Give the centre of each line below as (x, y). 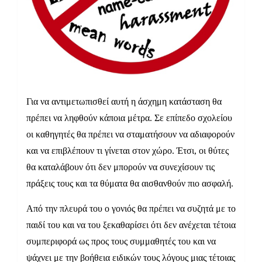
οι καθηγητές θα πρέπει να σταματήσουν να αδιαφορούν (130, 135)
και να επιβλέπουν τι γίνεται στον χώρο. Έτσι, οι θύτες (127, 151)
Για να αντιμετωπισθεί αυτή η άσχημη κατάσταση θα (124, 102)
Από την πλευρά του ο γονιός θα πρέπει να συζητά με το (131, 209)
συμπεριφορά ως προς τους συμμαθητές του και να (121, 242)
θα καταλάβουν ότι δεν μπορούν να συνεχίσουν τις (120, 167)
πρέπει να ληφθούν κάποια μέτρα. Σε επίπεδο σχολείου (129, 118)
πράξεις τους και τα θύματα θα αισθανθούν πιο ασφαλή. (130, 184)
